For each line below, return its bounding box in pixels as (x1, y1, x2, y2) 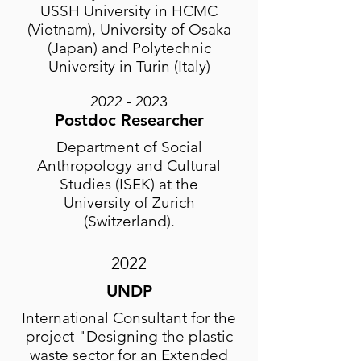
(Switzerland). (83, 212, 175, 230)
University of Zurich (63, 193, 195, 212)
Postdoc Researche (54, 110, 197, 130)
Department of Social (56, 138, 202, 156)
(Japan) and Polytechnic (47, 39, 211, 57)
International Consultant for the (22, 309, 236, 327)
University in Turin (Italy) (48, 57, 210, 76)
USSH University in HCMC (40, 2, 218, 20)
